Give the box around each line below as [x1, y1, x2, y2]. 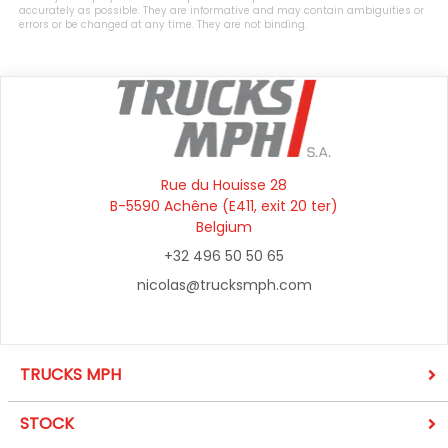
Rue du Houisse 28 [161, 175, 287, 195]
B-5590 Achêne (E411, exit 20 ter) [110, 196, 338, 216]
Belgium [196, 217, 252, 237]
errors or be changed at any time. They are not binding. [19, 18, 307, 31]
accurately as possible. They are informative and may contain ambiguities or [19, 4, 424, 17]
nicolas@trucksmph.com [136, 275, 312, 295]
